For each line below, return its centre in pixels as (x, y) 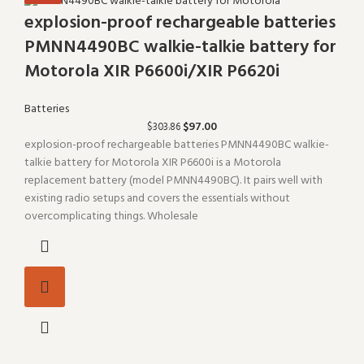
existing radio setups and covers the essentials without (157, 198)
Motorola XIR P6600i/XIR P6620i (152, 71)
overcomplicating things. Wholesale (111, 216)
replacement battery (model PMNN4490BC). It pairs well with (173, 180)
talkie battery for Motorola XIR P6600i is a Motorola (153, 162)
